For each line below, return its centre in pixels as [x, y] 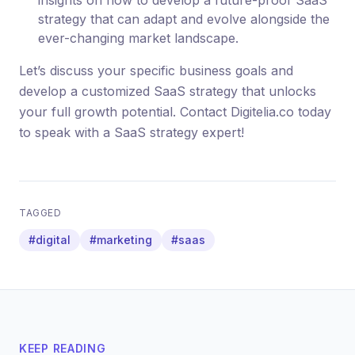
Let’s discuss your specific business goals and [156, 71]
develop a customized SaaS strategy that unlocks [168, 91]
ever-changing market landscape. [138, 38]
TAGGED [40, 213]
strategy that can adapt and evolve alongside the [184, 19]
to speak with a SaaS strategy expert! [132, 132]
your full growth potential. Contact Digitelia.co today [175, 112]
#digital [50, 240]
